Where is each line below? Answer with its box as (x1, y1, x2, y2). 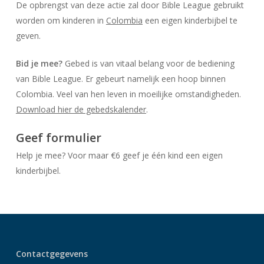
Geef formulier (15, 129, 101, 146)
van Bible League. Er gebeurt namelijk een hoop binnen (15, 72, 226, 84)
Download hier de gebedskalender (15, 103, 146, 115)
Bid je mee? (15, 57, 62, 69)
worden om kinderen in (15, 14, 106, 26)
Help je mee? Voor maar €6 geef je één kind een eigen (15, 149, 223, 161)
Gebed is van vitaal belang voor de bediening (62, 57, 235, 69)
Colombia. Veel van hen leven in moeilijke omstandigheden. (15, 88, 241, 100)
